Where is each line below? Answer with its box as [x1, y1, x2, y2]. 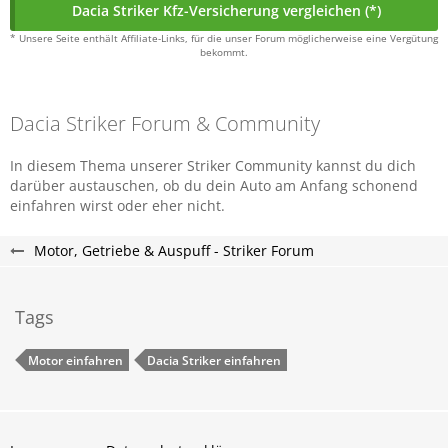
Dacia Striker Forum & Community [10, 110, 320, 137]
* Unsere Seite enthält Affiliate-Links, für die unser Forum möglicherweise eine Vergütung [10, 31, 438, 45]
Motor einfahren [28, 352, 123, 369]
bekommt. [200, 45, 248, 59]
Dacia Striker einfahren [147, 352, 281, 369]
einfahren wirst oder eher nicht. [10, 196, 225, 215]
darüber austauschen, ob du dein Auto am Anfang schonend [10, 176, 418, 195]
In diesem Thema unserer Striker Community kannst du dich [10, 156, 416, 175]
